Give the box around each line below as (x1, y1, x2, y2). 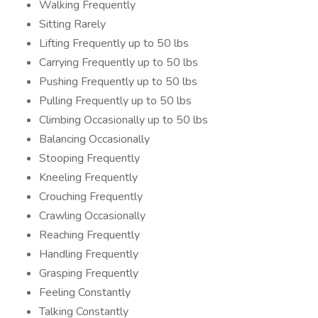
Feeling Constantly (39, 285, 131, 300)
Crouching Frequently (39, 189, 143, 204)
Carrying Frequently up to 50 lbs (39, 55, 198, 70)
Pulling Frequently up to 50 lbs (39, 93, 192, 109)
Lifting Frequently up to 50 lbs (39, 35, 189, 51)
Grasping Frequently (39, 265, 138, 281)
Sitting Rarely (39, 16, 106, 32)
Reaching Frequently (39, 227, 140, 243)
